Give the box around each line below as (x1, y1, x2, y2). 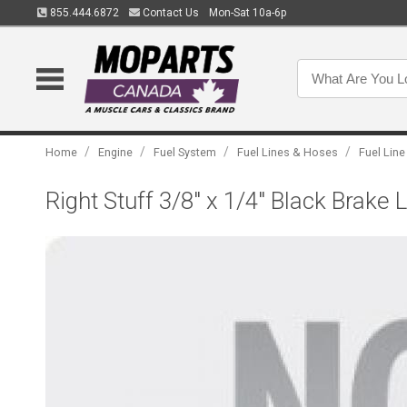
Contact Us (139, 6, 199, 19)
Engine (98, 145, 134, 159)
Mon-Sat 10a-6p (208, 6, 286, 19)
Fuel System (154, 145, 217, 159)
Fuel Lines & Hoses (237, 145, 339, 159)
